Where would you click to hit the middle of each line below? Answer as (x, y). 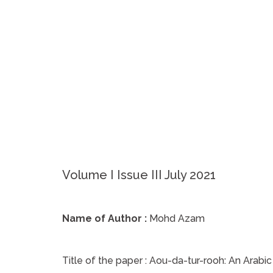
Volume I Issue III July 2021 (139, 175)
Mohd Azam (177, 218)
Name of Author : (105, 218)
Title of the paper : (106, 261)
